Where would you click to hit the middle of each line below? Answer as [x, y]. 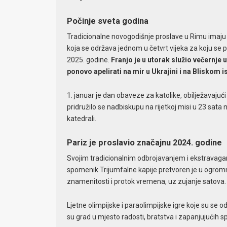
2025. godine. [89, 60]
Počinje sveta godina [107, 21]
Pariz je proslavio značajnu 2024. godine [144, 142]
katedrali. [81, 119]
